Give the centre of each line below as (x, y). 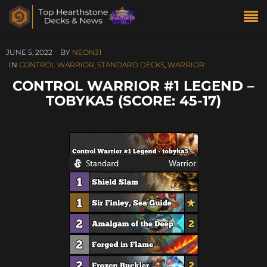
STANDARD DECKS (131, 65)
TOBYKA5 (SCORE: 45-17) (133, 100)
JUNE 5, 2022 (29, 52)
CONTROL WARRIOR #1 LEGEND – (133, 86)
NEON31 (87, 52)
